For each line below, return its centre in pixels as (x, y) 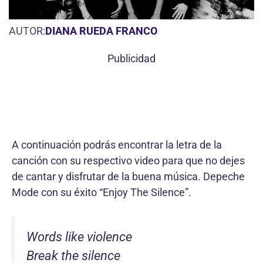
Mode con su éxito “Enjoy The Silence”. (102, 192)
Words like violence (79, 237)
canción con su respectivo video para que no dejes (128, 160)
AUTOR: (27, 31)
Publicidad (131, 58)
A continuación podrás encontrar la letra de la (117, 144)
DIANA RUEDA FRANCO (101, 31)
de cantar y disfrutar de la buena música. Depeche (128, 176)
